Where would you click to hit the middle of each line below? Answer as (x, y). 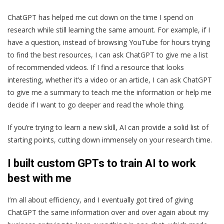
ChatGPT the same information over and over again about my (108, 212)
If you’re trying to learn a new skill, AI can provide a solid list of (108, 127)
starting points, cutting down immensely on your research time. (111, 139)
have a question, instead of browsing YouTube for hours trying (109, 42)
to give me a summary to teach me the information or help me (109, 92)
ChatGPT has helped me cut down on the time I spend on (100, 17)
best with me (41, 178)
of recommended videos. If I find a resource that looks (96, 67)
